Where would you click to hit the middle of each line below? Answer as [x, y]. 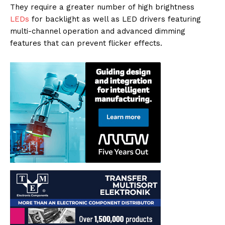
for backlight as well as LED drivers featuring [115, 19]
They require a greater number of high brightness [102, 7]
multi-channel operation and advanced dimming [98, 31]
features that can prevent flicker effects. [86, 43]
